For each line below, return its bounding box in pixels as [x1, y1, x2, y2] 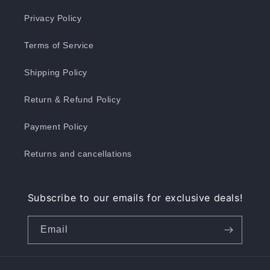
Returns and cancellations [24, 148, 132, 159]
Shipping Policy [24, 67, 87, 77]
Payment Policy [24, 121, 88, 131]
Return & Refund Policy [24, 94, 121, 104]
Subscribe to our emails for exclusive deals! [27, 191, 243, 204]
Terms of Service [24, 40, 94, 50]
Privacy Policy [24, 13, 82, 23]
